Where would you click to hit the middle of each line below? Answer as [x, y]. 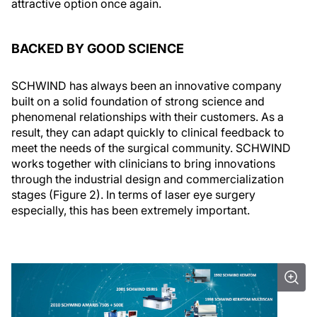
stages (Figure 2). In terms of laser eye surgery [133, 195]
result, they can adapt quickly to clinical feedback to [148, 133]
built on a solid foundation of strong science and [138, 102]
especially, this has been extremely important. [131, 211]
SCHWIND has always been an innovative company [146, 86]
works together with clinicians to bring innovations [143, 164]
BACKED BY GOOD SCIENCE [98, 49]
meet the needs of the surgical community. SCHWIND [151, 148]
